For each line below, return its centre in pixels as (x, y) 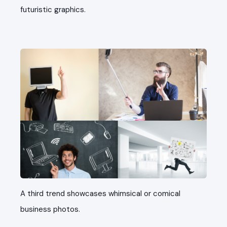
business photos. (50, 210)
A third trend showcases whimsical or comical (100, 194)
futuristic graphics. (53, 9)
